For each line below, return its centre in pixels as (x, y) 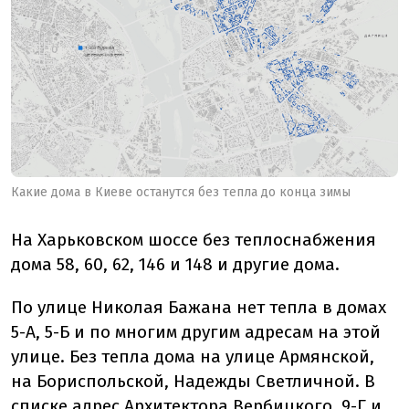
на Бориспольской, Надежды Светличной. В (193, 382)
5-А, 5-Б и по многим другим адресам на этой (196, 332)
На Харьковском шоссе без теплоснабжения (194, 240)
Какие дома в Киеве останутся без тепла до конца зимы (181, 193)
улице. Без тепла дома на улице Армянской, (193, 357)
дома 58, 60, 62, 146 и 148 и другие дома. (175, 265)
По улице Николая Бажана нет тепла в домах (199, 308)
